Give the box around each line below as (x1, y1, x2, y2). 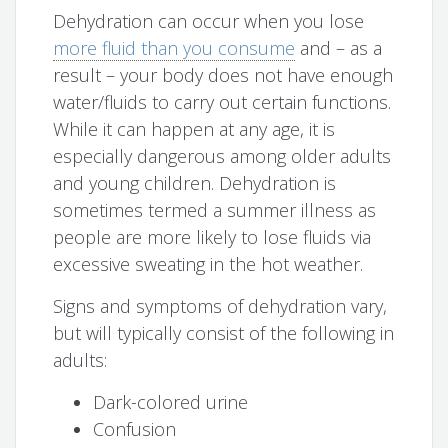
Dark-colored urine (93, 390, 249, 415)
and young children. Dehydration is (53, 171, 337, 196)
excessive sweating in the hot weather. (53, 252, 364, 277)
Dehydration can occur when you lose (53, 9, 365, 34)
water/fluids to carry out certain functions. (53, 90, 392, 115)
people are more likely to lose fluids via (53, 225, 372, 250)
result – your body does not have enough (53, 63, 394, 88)
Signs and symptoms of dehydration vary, (53, 294, 388, 319)
